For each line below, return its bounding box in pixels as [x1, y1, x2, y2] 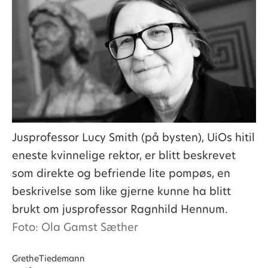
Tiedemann [38, 252, 85, 264]
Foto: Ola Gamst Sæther [11, 219, 138, 234]
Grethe [11, 252, 39, 264]
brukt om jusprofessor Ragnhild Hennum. [11, 201, 228, 217]
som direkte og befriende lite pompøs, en [11, 165, 230, 181]
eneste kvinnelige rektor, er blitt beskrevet [11, 147, 236, 163]
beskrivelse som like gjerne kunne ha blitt [11, 183, 231, 199]
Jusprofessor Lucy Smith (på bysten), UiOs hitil [11, 129, 255, 145]
